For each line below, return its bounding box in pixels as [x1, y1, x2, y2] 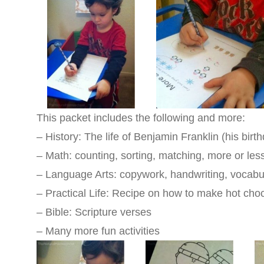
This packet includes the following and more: [37, 112, 245, 124]
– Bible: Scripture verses [37, 206, 151, 218]
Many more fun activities [45, 225, 160, 237]
